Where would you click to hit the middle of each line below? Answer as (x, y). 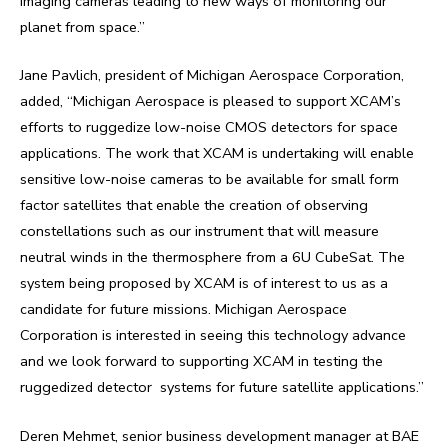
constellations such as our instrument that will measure (199, 231)
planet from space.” (82, 27)
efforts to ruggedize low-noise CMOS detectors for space (209, 127)
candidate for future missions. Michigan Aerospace (183, 309)
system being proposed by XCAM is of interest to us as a (204, 283)
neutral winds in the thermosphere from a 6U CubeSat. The (212, 257)
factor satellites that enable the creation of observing (194, 205)
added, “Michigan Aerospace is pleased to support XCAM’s (210, 101)
